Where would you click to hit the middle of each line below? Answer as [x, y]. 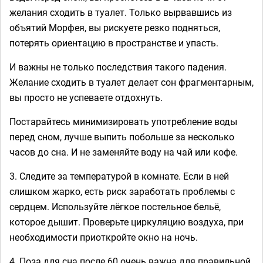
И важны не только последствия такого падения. [118, 67]
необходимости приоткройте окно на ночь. [104, 237]
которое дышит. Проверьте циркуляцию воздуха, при [127, 222]
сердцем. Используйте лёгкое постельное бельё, [115, 206]
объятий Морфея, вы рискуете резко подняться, [115, 27]
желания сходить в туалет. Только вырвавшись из [121, 12]
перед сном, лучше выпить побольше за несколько [122, 136]
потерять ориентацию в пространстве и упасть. [114, 43]
